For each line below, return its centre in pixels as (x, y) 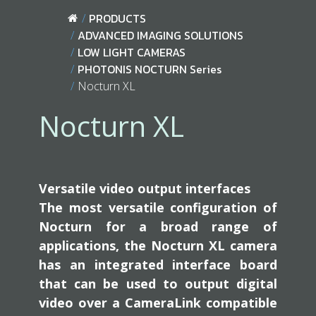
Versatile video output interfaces (145, 188)
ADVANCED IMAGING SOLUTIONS (160, 35)
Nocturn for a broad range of (158, 226)
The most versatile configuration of (158, 207)
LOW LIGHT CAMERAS (132, 52)
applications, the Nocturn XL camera (158, 245)
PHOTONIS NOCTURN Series (150, 69)
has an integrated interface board (158, 265)
